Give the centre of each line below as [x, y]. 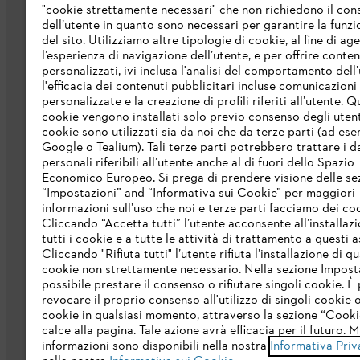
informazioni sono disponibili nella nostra [156, 346]
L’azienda [186, 79]
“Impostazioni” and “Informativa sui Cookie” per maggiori [198, 194]
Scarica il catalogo [207, 148]
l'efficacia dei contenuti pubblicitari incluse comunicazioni [199, 87]
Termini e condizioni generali [225, 302]
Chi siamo [186, 119]
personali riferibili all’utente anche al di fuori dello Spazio [198, 163]
